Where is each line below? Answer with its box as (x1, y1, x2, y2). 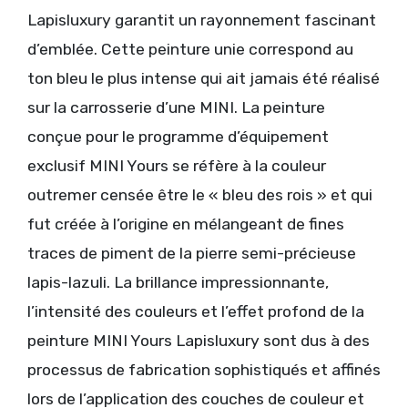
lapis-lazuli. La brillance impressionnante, (27, 272, 329, 291)
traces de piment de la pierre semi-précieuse (27, 243, 356, 262)
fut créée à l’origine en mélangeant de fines (27, 214, 344, 233)
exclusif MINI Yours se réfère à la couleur (27, 156, 326, 175)
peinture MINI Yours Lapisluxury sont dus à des (27, 331, 370, 350)
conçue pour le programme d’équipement (27, 127, 329, 146)
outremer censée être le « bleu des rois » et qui (27, 185, 372, 204)
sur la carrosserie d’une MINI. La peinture (27, 97, 325, 117)
